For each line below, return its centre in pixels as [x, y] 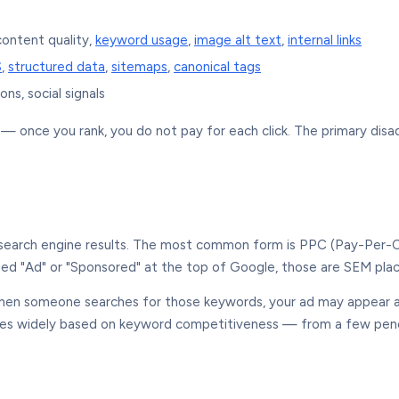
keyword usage [142, 40]
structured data [57, 67]
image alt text [238, 40]
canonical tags [217, 67]
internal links [325, 40]
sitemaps [139, 67]
